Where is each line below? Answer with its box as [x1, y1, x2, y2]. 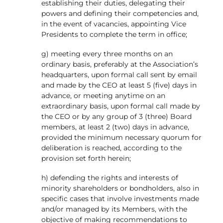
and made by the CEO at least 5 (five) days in [41, 80, 197, 90]
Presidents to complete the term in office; [41, 29, 187, 39]
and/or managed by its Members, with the [41, 205, 187, 214]
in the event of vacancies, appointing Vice [41, 19, 186, 28]
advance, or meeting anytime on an [41, 91, 165, 100]
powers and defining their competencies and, [41, 8, 199, 18]
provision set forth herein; [41, 153, 131, 163]
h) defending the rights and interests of [41, 173, 178, 183]
